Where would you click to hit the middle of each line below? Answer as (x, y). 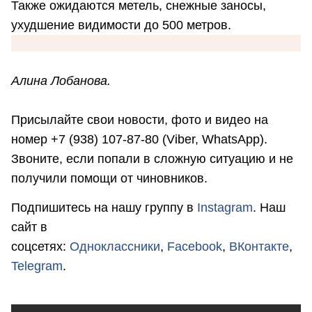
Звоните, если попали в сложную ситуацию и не (152, 159)
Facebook (195, 246)
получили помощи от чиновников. (113, 179)
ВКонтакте (259, 246)
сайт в (29, 227)
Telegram (37, 266)
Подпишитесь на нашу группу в (104, 207)
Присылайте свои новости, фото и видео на (140, 120)
